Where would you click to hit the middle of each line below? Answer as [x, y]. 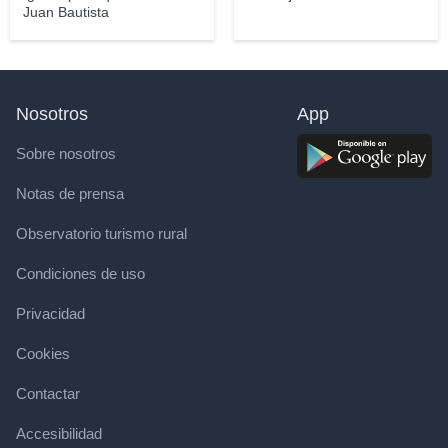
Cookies [43, 353]
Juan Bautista [65, 12]
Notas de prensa [70, 193]
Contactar [48, 393]
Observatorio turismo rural [101, 233]
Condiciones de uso [80, 273]
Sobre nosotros [66, 153]
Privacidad [50, 313]
